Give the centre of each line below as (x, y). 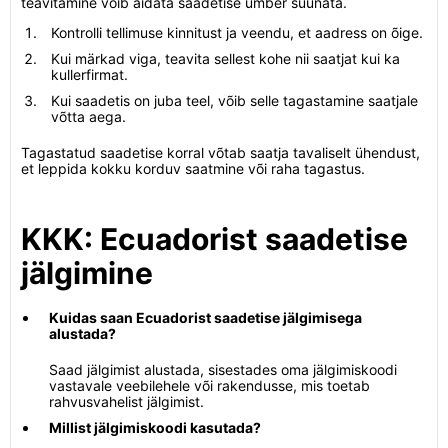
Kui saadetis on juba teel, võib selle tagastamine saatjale (234, 100)
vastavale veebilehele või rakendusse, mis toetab (209, 385)
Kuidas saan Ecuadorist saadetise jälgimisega (205, 317)
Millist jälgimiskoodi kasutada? (155, 427)
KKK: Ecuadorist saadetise (214, 239)
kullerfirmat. (89, 74)
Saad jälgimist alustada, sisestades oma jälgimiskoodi (223, 369)
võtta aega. (88, 116)
